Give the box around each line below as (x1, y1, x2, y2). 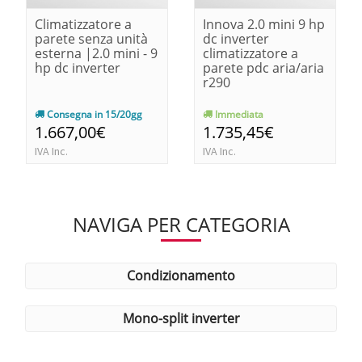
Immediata (213, 107, 263, 121)
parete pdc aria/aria (203, 58, 324, 77)
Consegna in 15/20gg (44, 107, 142, 121)
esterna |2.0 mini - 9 (35, 44, 158, 62)
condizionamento (135, 266, 235, 284)
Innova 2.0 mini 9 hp (203, 15, 325, 33)
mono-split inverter (133, 309, 240, 327)
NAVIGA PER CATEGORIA (72, 210, 290, 238)
